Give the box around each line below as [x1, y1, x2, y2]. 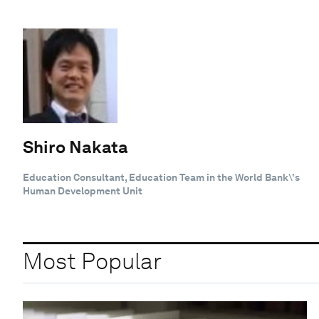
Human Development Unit [23, 184, 142, 197]
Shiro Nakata [23, 136, 128, 157]
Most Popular [23, 247, 162, 276]
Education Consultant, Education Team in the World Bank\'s [23, 171, 300, 183]
